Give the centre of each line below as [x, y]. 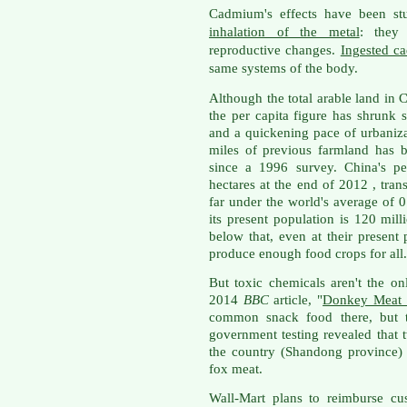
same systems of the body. [283, 69]
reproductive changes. [275, 50]
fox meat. [236, 368]
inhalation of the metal [284, 32]
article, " [296, 299]
